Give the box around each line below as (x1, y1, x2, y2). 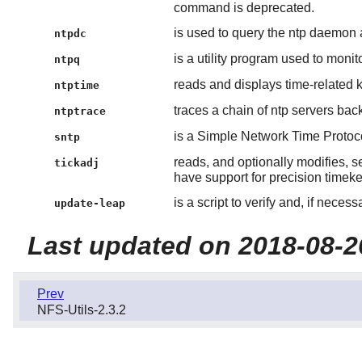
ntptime (54, 78, 100, 91)
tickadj (54, 156, 100, 169)
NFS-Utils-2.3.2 (37, 302, 126, 317)
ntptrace (54, 104, 107, 117)
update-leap (54, 196, 126, 209)
